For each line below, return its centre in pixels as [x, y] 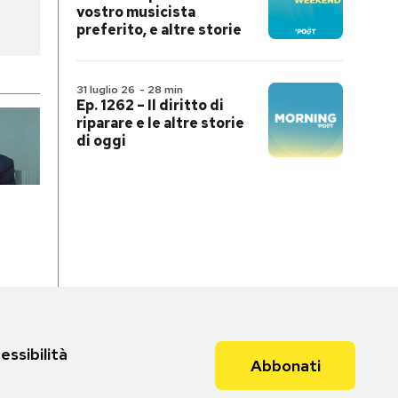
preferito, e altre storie [159, 30]
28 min [165, 90]
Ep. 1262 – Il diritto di [150, 105]
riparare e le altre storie [160, 123]
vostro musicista [136, 12]
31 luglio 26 [106, 90]
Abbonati [286, 365]
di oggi [101, 141]
